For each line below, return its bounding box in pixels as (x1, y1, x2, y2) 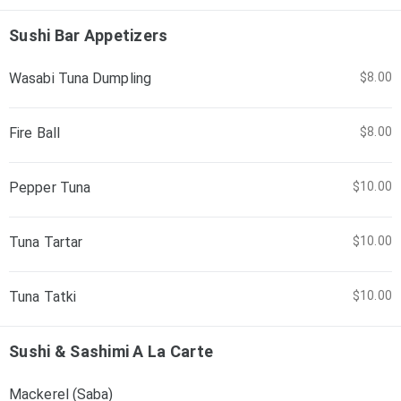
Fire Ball (9, 124, 60, 141)
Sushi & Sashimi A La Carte (9, 342, 214, 361)
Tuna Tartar (9, 234, 83, 251)
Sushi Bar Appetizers (9, 26, 168, 45)
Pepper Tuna (9, 179, 91, 196)
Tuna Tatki (9, 288, 76, 305)
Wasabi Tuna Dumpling (9, 70, 151, 87)
